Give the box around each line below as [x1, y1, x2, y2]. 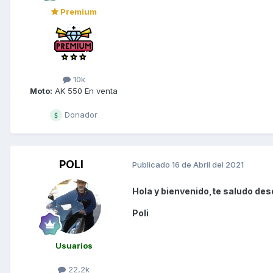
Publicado [132, 160, 172, 170]
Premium [58, 6, 97, 16]
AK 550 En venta [52, 85, 118, 96]
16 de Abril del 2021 [172, 160, 244, 170]
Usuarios [55, 240, 93, 250]
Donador [62, 109, 97, 119]
